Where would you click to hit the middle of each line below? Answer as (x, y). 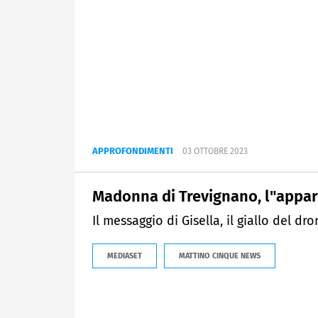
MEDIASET (125, 256)
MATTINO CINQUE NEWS (220, 256)
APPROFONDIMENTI (133, 151)
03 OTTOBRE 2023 (215, 152)
